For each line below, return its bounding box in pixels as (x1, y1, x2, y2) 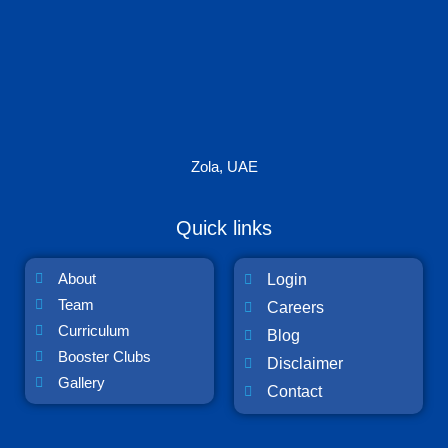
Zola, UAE (190, 157, 258, 175)
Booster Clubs (57, 347, 151, 365)
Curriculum (57, 321, 130, 339)
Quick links (176, 216, 272, 239)
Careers (266, 298, 324, 316)
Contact (266, 382, 322, 400)
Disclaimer (266, 354, 343, 372)
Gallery (57, 373, 105, 391)
